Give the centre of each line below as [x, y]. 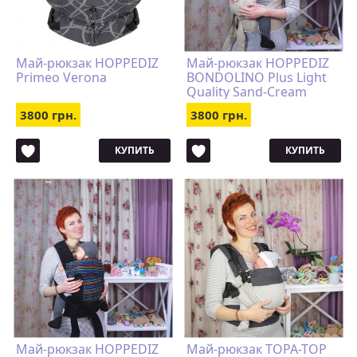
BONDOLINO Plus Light [257, 77]
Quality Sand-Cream [247, 92]
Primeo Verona [61, 77]
